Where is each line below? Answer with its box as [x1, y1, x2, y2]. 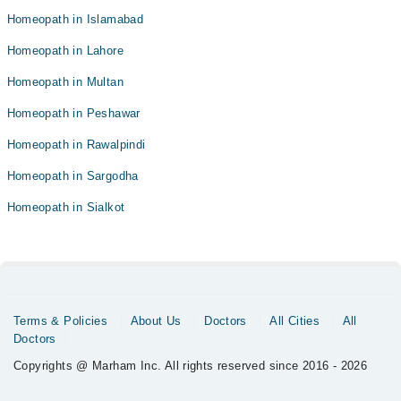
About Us [130, 314, 182, 328]
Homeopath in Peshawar [6, 107, 141, 120]
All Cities [269, 314, 320, 328]
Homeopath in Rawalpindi [6, 138, 146, 151]
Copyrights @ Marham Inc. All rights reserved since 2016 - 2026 [13, 359, 368, 372]
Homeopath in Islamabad [6, 13, 144, 26]
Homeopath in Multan [6, 75, 124, 89]
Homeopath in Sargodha [6, 169, 139, 183]
